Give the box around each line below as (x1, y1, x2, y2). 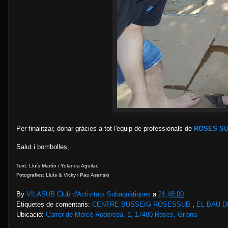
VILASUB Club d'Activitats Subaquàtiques (26, 190, 153, 198)
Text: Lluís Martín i (16, 163, 61, 168)
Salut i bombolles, (16, 143, 69, 151)
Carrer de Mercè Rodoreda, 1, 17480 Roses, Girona (46, 210, 197, 218)
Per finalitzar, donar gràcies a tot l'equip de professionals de (16, 125, 194, 132)
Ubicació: (16, 210, 46, 218)
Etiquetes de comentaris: (16, 200, 92, 208)
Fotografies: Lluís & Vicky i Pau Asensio (16, 172, 109, 178)
